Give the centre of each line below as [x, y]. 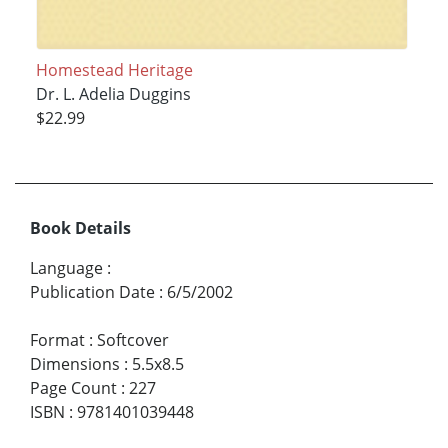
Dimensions [75, 364]
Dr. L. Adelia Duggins [113, 94]
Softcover [133, 340]
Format [57, 340]
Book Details [80, 228]
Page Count [73, 388]
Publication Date [92, 292]
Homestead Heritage [114, 70]
